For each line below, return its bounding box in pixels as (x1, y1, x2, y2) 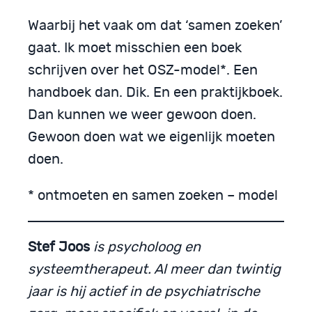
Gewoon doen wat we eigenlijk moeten (28, 130, 275, 145)
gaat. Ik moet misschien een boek (28, 41, 242, 56)
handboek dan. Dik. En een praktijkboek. (28, 86, 283, 100)
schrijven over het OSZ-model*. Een (28, 63, 258, 78)
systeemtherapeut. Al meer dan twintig (28, 263, 281, 277)
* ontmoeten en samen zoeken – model (28, 189, 278, 203)
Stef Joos (28, 240, 90, 255)
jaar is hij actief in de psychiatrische (28, 285, 260, 299)
